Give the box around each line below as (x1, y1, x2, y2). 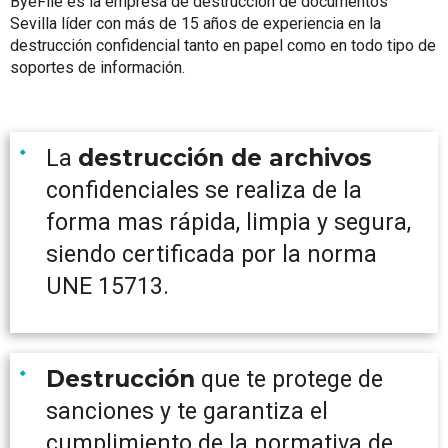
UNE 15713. (46, 273, 169, 301)
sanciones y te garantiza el (46, 398, 328, 426)
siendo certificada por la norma (46, 241, 377, 269)
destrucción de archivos (78, 144, 372, 173)
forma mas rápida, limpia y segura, (46, 209, 411, 237)
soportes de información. (10, 58, 185, 78)
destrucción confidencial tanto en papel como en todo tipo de (10, 36, 436, 56)
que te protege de (195, 366, 383, 394)
